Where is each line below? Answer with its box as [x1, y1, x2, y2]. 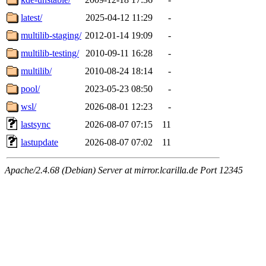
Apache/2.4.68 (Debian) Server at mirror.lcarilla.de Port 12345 [5, 164, 243, 175]
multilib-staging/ [21, 30, 81, 40]
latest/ [21, 12, 42, 23]
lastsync [21, 119, 50, 129]
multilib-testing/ [21, 47, 79, 58]
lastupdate [21, 137, 58, 147]
